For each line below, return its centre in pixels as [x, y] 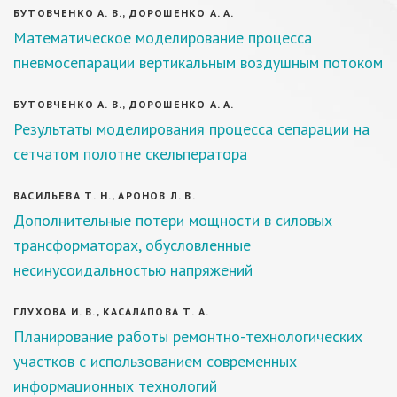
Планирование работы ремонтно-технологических [188, 336]
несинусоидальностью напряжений [133, 270]
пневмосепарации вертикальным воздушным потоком [198, 62]
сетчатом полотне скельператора [130, 154]
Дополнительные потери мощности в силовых [173, 220]
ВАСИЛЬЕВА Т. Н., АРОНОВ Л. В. [105, 195]
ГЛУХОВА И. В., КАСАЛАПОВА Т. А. [112, 311]
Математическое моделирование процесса [163, 38]
